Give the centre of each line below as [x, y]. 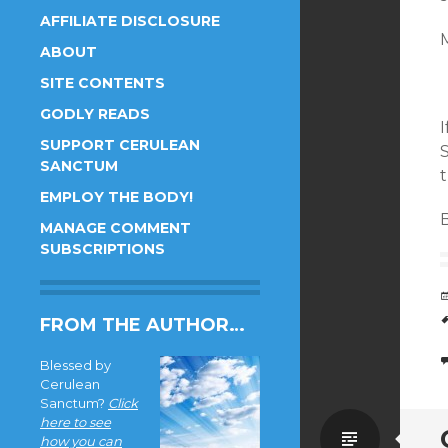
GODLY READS [95, 114]
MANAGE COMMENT [115, 228]
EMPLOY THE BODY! [116, 197]
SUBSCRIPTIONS [102, 249]
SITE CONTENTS [102, 83]
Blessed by [75, 365]
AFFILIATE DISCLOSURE [130, 21]
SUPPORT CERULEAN [120, 145]
